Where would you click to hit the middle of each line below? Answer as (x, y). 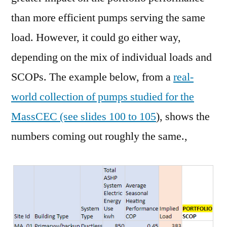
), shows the (183, 117)
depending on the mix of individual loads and (111, 58)
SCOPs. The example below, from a (92, 77)
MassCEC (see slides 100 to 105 (84, 117)
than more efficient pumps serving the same (108, 18)
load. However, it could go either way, (96, 38)
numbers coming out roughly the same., (99, 137)
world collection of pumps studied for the (103, 97)
